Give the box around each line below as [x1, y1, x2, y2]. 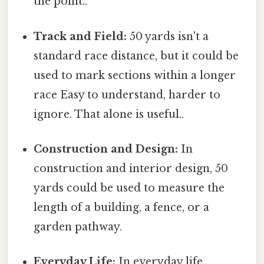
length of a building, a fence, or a [34, 200, 210, 214]
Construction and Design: [34, 142, 179, 156]
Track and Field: [34, 29, 127, 43]
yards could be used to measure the [34, 181, 225, 194]
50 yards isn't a [127, 29, 209, 43]
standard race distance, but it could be [34, 49, 239, 62]
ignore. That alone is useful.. [34, 107, 184, 121]
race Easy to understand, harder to [34, 88, 221, 101]
